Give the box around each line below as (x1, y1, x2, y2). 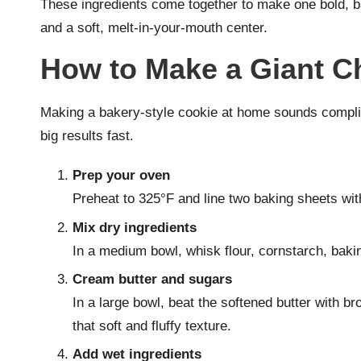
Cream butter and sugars (73, 272, 232, 288)
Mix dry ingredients (73, 219, 197, 235)
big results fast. (40, 128, 134, 144)
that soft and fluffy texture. (73, 318, 231, 334)
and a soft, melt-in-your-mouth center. (40, 20, 268, 36)
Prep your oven (73, 168, 170, 184)
